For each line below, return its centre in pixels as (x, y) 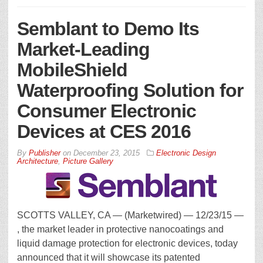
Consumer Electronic (107, 111)
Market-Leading (83, 49)
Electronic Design (186, 153)
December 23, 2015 (107, 153)
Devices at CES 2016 (104, 131)
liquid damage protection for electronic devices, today (127, 243)
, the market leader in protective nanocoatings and (120, 229)
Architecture (38, 161)
